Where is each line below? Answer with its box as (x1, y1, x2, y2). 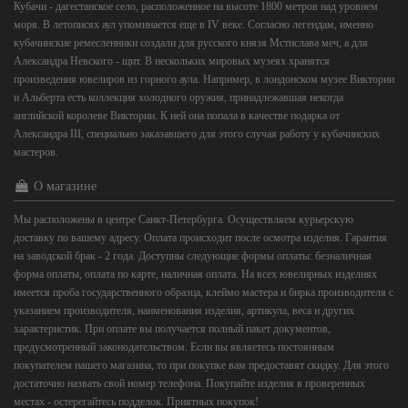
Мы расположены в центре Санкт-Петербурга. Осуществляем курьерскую (14, 213, 353, 227)
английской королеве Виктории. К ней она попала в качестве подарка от (14, 109, 340, 123)
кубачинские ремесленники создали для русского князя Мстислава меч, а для (14, 36, 368, 50)
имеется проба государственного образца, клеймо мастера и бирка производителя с (14, 286, 393, 300)
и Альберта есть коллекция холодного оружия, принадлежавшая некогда (14, 91, 343, 105)
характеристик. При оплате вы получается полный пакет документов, (14, 322, 331, 336)
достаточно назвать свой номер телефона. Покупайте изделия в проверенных (14, 377, 365, 391)
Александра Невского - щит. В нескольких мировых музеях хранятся (14, 55, 330, 68)
